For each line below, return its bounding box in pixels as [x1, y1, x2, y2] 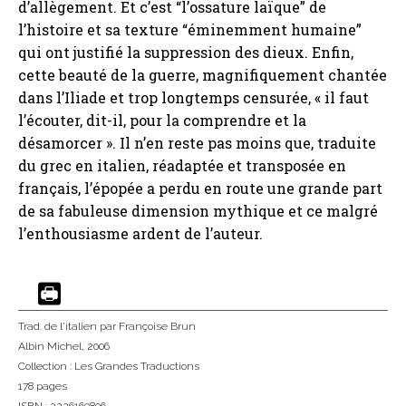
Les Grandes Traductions [74, 360, 199, 373]
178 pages [18, 380, 67, 393]
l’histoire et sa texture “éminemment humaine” [18, 20, 362, 40]
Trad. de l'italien [18, 320, 97, 333]
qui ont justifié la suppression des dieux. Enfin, [18, 43, 353, 63]
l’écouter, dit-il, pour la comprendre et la [18, 111, 306, 130]
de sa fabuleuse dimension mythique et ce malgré [18, 201, 378, 221]
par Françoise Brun [97, 320, 196, 333]
